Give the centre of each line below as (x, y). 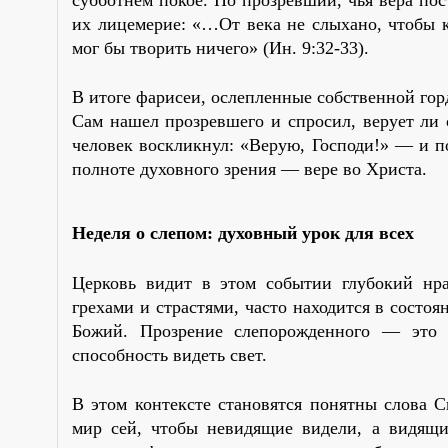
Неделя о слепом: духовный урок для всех (243, 232)
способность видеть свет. (169, 354)
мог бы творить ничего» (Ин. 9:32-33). (220, 47)
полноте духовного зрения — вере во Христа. (249, 168)
